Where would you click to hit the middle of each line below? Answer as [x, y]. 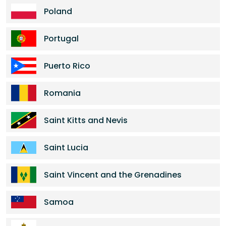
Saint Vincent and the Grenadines [113, 175]
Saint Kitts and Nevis [86, 120]
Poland [58, 11]
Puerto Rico [67, 66]
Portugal [61, 39]
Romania [62, 93]
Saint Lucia [66, 148]
